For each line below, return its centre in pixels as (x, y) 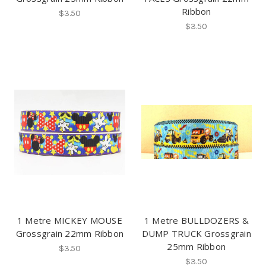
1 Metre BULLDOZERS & (196, 220)
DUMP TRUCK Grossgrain (196, 233)
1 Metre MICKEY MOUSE (69, 220)
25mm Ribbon (197, 246)
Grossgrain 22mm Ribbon (69, 233)
